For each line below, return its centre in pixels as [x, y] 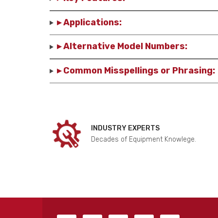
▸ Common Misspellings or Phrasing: [136, 70]
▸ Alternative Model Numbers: [122, 46]
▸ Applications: [89, 22]
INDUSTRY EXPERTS [125, 128]
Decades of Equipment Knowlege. [144, 140]
